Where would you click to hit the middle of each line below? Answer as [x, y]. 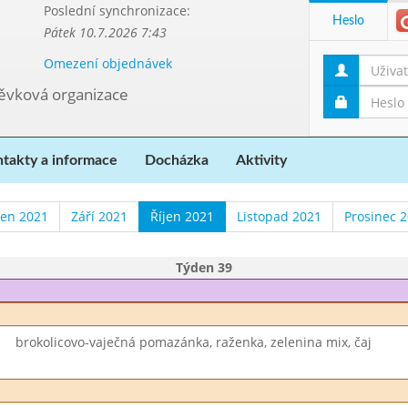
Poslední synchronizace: [117, 10]
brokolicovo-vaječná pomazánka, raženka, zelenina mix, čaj [193, 342]
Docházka [177, 160]
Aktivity [261, 160]
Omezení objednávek [107, 63]
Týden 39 [204, 267]
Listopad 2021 [279, 216]
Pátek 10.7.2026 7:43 [105, 32]
